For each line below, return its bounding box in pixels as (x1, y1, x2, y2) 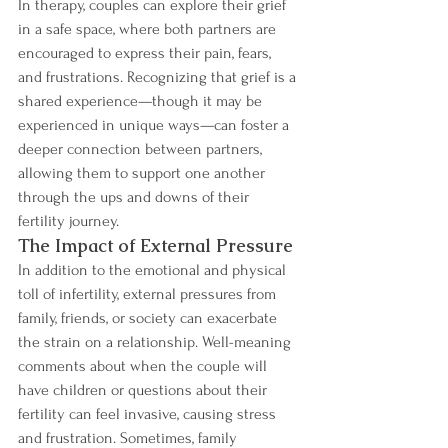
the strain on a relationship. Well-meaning (18, 332, 295, 351)
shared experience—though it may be (18, 91, 266, 110)
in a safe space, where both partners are (18, 19, 280, 38)
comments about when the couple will (18, 356, 271, 375)
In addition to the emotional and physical (18, 260, 290, 279)
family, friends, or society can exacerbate (18, 308, 281, 327)
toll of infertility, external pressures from (18, 284, 280, 303)
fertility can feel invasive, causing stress (18, 404, 280, 423)
